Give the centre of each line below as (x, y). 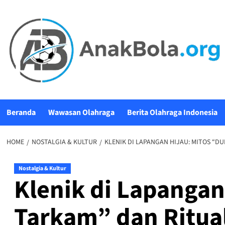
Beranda (21, 113)
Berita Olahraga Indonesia (172, 113)
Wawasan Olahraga (81, 113)
